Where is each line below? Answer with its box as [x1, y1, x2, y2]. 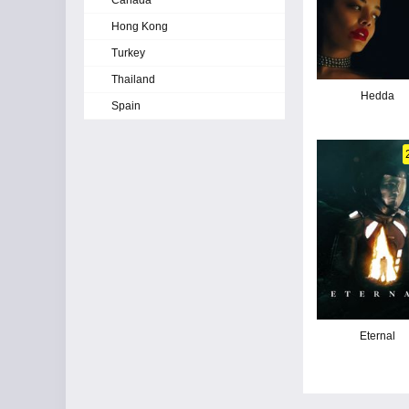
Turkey [111, 47, 145, 59]
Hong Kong [111, 20, 168, 33]
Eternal [360, 329, 396, 342]
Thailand [111, 73, 155, 86]
